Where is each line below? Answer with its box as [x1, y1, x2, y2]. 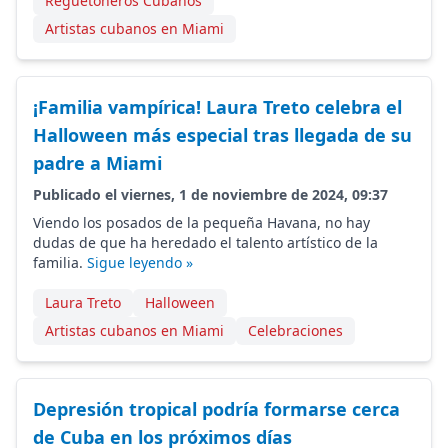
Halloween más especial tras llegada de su [33, 123, 412, 147]
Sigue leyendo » [87, 253, 193, 272]
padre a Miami [33, 151, 162, 175]
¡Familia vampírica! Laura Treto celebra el [33, 95, 402, 119]
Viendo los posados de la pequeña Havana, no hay [33, 213, 370, 232]
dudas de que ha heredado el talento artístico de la [33, 233, 378, 252]
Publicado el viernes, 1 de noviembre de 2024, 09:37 [33, 185, 388, 204]
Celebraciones [248, 321, 343, 340]
